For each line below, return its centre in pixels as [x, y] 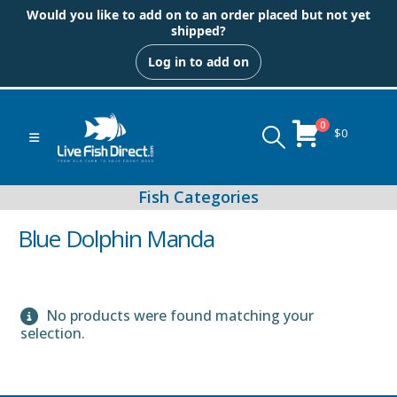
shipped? [198, 31]
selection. [53, 333]
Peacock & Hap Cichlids [298, 316]
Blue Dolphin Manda [116, 238]
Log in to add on [198, 62]
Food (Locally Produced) [123, 369]
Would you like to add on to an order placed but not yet [198, 15]
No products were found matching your [178, 315]
